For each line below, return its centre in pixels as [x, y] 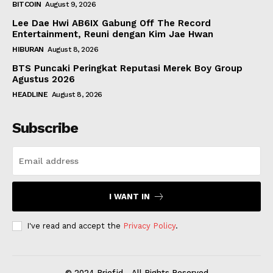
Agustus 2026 [44, 80]
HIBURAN [28, 50]
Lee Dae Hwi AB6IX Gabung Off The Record [112, 23]
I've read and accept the [75, 226]
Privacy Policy [149, 226]
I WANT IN [129, 197]
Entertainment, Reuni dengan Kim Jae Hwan [113, 34]
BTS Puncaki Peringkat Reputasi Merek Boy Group [127, 69]
